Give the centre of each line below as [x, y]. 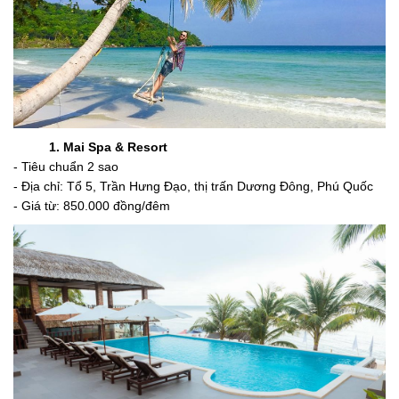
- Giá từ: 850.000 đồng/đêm [92, 205]
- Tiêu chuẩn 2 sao [66, 166]
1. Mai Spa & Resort [108, 147]
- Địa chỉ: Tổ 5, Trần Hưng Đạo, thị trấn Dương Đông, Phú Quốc [193, 186]
